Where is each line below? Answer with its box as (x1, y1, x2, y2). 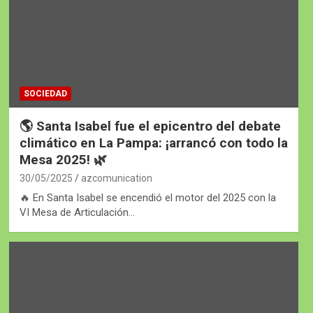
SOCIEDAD (23, 88, 67, 99)
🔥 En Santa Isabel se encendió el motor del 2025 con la (19, 191, 276, 204)
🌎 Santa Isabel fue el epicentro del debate (19, 117, 281, 134)
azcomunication (80, 172, 152, 184)
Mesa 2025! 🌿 (19, 151, 107, 168)
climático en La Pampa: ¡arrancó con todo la (19, 134, 288, 151)
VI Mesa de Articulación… (19, 205, 135, 219)
